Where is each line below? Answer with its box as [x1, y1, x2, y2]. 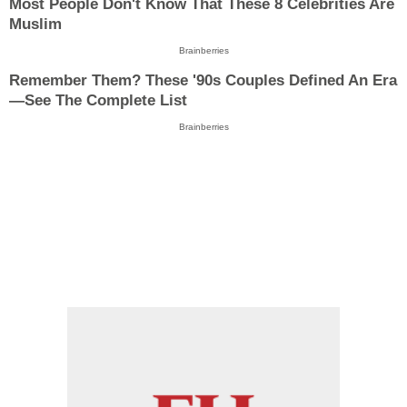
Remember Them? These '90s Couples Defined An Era [9, 71, 397, 89]
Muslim [9, 15, 62, 34]
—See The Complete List [9, 91, 187, 109]
